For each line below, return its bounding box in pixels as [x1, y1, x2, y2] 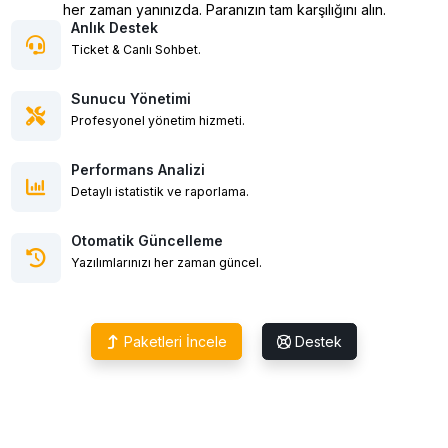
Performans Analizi [70, 161, 205, 179]
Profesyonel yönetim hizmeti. [70, 113, 245, 129]
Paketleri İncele [120, 333, 227, 351]
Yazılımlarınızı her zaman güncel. [70, 255, 262, 271]
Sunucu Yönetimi [70, 90, 191, 108]
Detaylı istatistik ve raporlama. [70, 184, 249, 200]
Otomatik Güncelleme [70, 232, 223, 250]
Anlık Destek [70, 19, 158, 37]
